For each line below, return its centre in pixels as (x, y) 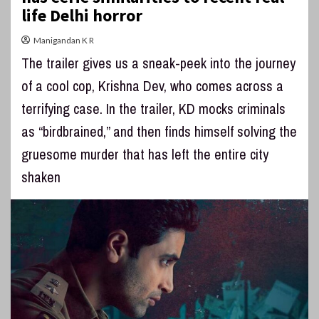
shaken (41, 177)
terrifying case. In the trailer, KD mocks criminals (153, 109)
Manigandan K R (64, 41)
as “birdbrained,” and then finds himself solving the (159, 132)
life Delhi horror (82, 16)
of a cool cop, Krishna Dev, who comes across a (152, 86)
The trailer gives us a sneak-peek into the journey (158, 63)
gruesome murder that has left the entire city (145, 155)
